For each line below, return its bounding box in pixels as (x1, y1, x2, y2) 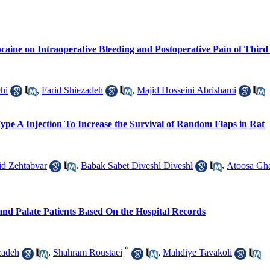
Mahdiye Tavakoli (163, 247, 232, 258)
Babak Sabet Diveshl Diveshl (81, 160, 193, 171)
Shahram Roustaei (53, 247, 122, 258)
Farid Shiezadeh (42, 84, 103, 95)
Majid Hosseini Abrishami (137, 84, 236, 95)
